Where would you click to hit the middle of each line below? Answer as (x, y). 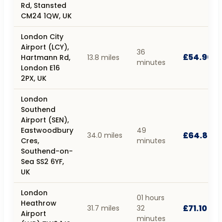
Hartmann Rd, (46, 57)
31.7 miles (103, 208)
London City (42, 36)
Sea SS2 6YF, (42, 161)
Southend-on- (47, 151)
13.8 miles (103, 57)
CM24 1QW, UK (46, 16)
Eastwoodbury (47, 130)
